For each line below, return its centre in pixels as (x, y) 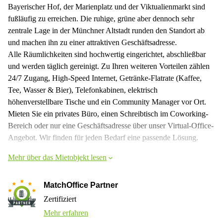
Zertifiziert (60, 199)
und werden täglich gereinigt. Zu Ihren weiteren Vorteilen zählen (109, 66)
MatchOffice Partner (81, 185)
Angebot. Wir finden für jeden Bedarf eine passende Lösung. (103, 137)
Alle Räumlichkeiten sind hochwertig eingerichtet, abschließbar (107, 54)
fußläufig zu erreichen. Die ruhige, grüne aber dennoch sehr (101, 18)
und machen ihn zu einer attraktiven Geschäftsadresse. (92, 42)
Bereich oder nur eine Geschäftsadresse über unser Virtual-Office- (111, 125)
